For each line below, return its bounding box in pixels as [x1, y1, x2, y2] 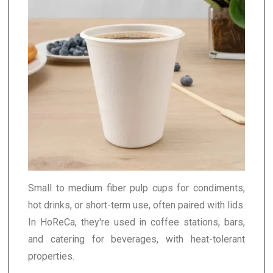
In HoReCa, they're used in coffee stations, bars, [28, 216, 245, 228]
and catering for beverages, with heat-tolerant [28, 233, 245, 245]
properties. [28, 250, 74, 262]
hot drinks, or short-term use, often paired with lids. [28, 199, 245, 211]
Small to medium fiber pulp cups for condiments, [28, 182, 245, 194]
